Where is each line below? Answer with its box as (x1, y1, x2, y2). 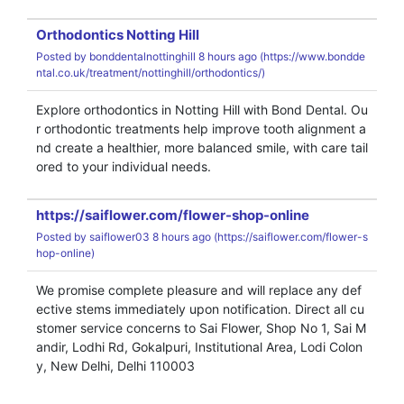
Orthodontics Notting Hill (36, 26, 199, 43)
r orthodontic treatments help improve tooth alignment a (36, 121, 366, 136)
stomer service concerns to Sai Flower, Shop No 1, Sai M (36, 320, 366, 335)
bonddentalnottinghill (89, 50, 196, 63)
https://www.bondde (263, 50, 365, 63)
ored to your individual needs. (36, 159, 211, 174)
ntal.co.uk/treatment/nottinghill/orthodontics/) (36, 66, 265, 79)
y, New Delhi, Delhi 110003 (36, 358, 195, 373)
